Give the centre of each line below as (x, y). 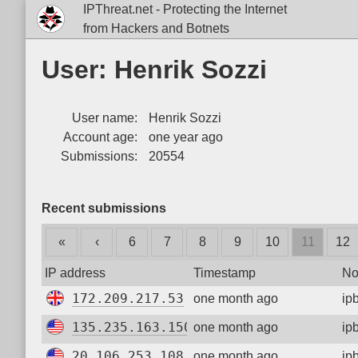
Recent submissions (104, 208)
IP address (75, 273)
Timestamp (225, 273)
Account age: (100, 137)
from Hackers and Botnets (156, 28)
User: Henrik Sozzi (154, 70)
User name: (105, 118)
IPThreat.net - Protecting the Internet (185, 9)
